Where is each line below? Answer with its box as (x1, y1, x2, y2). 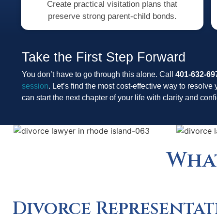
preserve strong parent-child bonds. (47, 11, 177, 21)
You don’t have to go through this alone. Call (22, 70, 175, 79)
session (22, 82, 48, 91)
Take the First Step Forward (22, 50, 186, 65)
